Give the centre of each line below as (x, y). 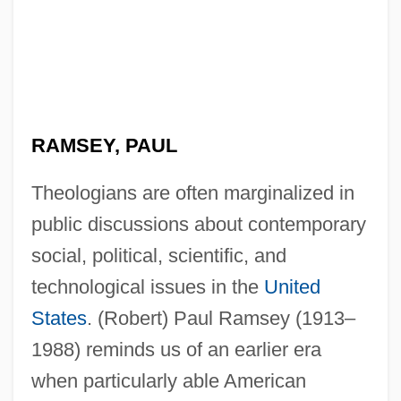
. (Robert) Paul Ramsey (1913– (221, 318)
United (292, 286)
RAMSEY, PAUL (104, 145)
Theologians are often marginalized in (192, 192)
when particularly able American (168, 380)
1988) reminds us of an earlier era (176, 349)
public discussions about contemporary (198, 224)
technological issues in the (147, 286)
